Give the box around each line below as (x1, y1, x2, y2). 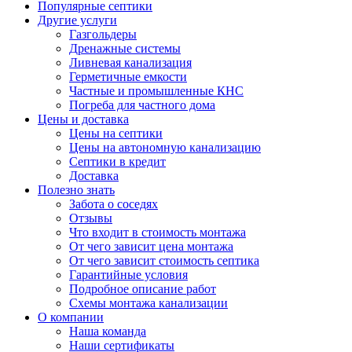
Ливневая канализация (69, 56, 192, 69)
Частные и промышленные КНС (69, 84, 244, 97)
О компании (38, 310, 104, 324)
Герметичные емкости (69, 70, 187, 83)
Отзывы (69, 211, 112, 225)
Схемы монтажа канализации (69, 296, 228, 310)
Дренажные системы (69, 42, 181, 55)
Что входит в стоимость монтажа (69, 225, 246, 239)
